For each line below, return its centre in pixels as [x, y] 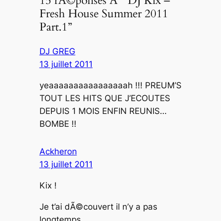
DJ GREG [57, 52]
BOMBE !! [58, 124]
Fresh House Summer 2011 [104, 14]
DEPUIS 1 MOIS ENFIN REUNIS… [103, 111]
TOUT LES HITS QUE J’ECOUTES [105, 98]
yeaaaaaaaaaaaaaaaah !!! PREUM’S [110, 86]
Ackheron [58, 152]
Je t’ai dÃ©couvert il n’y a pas [98, 206]
